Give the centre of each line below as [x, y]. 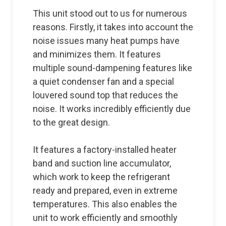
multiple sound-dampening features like [112, 68]
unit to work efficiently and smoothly [105, 217]
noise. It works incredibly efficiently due [112, 108]
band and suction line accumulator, [102, 163]
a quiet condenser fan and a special [103, 81]
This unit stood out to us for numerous [110, 13]
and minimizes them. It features [97, 54]
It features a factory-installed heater [105, 149]
